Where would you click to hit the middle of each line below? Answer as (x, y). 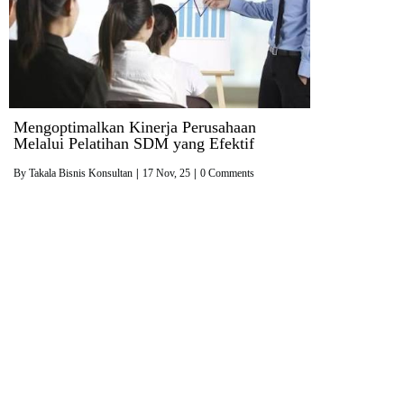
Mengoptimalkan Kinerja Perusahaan (135, 128)
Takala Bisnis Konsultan (81, 174)
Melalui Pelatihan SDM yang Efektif (134, 144)
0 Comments (227, 174)
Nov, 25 (173, 174)
